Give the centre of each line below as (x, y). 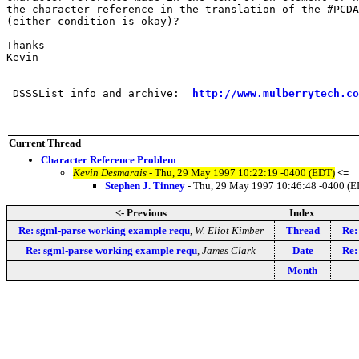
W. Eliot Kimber (229, 230)
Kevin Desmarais (110, 172)
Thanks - (32, 45)
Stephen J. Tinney (145, 185)
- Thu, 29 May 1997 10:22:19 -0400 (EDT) (241, 172)
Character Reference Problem (109, 159)
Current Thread (45, 143)
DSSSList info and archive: (99, 93)
